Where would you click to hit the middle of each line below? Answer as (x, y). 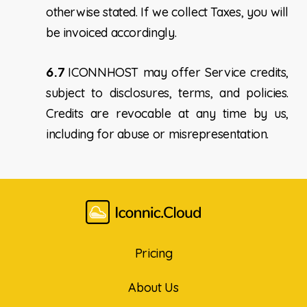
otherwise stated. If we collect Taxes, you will (167, 12)
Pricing (153, 253)
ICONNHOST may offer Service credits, (179, 73)
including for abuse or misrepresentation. (157, 134)
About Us (153, 287)
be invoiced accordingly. (111, 33)
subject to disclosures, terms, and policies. (167, 93)
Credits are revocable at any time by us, (167, 114)
